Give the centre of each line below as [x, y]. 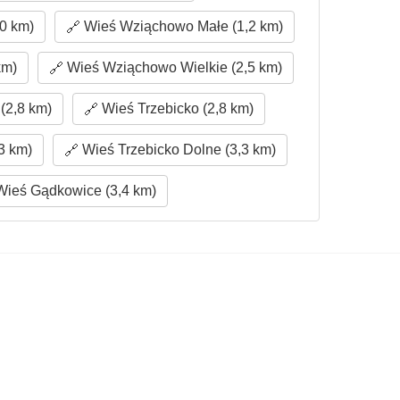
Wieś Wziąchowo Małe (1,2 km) [182, 26]
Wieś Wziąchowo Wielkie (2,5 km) [172, 67]
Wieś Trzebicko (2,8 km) [176, 108]
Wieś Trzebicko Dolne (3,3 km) [177, 150]
